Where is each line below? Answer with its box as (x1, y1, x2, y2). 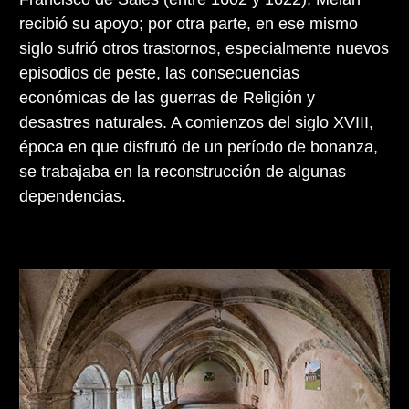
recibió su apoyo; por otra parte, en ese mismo (19, 14, 358, 33)
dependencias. (19, 186, 126, 205)
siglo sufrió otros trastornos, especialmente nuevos (19, 38, 389, 58)
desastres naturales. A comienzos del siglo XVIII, (19, 112, 373, 131)
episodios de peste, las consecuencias (19, 63, 299, 82)
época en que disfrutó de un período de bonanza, (19, 137, 378, 156)
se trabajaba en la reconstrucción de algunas (19, 162, 346, 181)
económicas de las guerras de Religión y (19, 88, 315, 107)
